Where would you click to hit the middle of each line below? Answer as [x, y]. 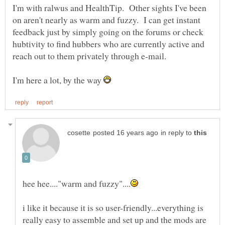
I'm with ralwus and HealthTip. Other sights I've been [109, 7]
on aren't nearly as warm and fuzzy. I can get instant [106, 19]
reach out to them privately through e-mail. [91, 55]
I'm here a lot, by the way [58, 80]
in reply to [177, 133]
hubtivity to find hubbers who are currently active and [108, 43]
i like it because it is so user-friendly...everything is [113, 208]
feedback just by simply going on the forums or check [108, 31]
